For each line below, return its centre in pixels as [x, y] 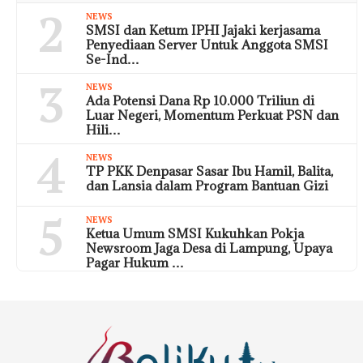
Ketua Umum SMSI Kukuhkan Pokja [195, 233]
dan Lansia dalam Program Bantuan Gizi [207, 185]
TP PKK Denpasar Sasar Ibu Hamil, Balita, [209, 171]
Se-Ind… [113, 59]
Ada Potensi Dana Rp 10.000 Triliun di [200, 100]
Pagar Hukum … [135, 262]
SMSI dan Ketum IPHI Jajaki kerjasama [203, 30]
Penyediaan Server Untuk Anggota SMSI [207, 44]
